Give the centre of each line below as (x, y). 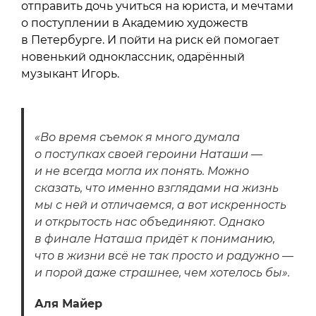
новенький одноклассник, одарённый (133, 56)
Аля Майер (68, 303)
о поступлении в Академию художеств (135, 23)
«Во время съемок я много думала (137, 137)
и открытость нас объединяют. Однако (150, 221)
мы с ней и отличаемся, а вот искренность (160, 205)
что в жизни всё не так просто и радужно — (164, 255)
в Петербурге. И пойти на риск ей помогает (150, 39)
